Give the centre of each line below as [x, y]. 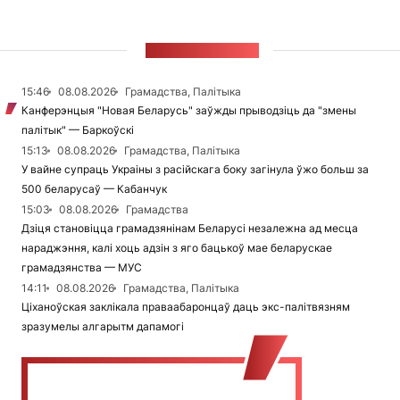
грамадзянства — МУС [82, 267]
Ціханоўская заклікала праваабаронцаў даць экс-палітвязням [186, 307]
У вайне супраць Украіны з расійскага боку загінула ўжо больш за [195, 169]
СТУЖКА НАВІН [202, 50]
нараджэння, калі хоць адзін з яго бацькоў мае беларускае [177, 248]
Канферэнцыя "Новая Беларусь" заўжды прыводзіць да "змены [189, 110]
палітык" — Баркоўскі [78, 130]
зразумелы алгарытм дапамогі [103, 326]
